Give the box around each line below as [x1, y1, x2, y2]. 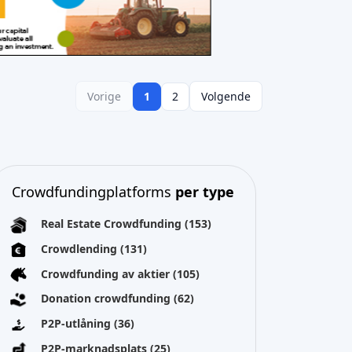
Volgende [201, 89, 251, 104]
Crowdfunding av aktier [41, 266, 173, 281]
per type [174, 182, 234, 201]
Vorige [87, 89, 121, 104]
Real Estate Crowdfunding [41, 216, 185, 231]
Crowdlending [41, 240, 120, 256]
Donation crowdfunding [41, 291, 174, 306]
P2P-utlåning [41, 316, 114, 331]
